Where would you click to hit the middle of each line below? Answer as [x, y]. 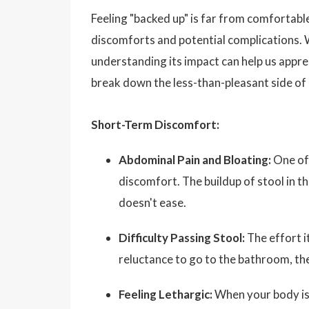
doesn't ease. [152, 202]
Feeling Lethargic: [166, 294]
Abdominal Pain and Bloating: [195, 159]
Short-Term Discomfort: [155, 124]
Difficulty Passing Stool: [182, 237]
